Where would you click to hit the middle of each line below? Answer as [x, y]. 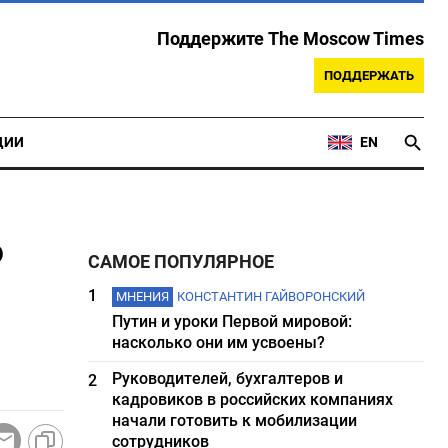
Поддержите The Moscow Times [290, 39]
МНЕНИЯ [143, 296]
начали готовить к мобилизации [235, 420]
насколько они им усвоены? [219, 342]
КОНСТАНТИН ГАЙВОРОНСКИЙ [271, 296]
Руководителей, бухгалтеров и [228, 378]
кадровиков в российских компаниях [253, 399]
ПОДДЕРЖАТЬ [369, 75]
